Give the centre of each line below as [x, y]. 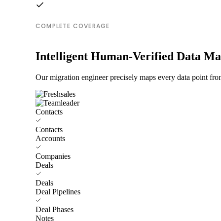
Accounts [50, 138]
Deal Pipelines [58, 191]
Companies [53, 156]
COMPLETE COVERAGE [73, 26]
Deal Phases [55, 209]
